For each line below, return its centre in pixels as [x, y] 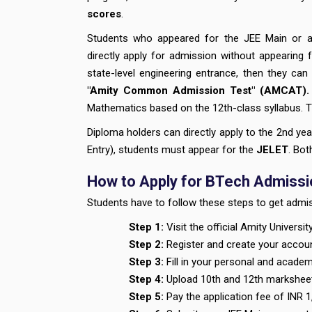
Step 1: [148, 227]
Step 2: [146, 244]
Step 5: [146, 297]
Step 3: [146, 262]
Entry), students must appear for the [171, 150]
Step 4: [146, 279]
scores [104, 14]
